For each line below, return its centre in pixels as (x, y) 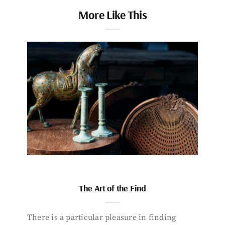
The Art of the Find (113, 188)
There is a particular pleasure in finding (102, 218)
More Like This (113, 15)
